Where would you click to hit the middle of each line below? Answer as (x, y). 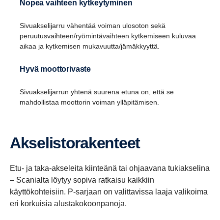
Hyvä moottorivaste (58, 69)
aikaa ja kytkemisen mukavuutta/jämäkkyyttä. (91, 46)
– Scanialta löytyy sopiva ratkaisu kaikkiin (82, 180)
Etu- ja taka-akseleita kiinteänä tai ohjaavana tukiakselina (110, 168)
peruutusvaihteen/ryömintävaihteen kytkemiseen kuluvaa (108, 36)
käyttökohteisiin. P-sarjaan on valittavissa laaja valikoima (109, 192)
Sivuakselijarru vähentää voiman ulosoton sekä (93, 26)
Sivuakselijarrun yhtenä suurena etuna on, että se (97, 92)
